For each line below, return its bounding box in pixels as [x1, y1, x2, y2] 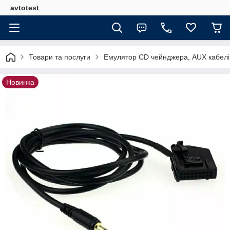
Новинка [6, 78, 34, 86]
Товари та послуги [29, 53, 90, 61]
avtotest [10, 4, 39, 12]
